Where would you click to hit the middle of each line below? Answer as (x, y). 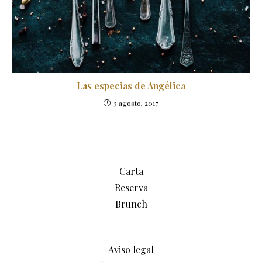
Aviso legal (131, 249)
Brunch (131, 204)
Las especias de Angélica (131, 85)
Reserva (131, 187)
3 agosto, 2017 (136, 103)
